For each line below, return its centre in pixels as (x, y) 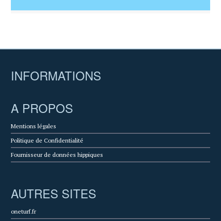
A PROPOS (42, 108)
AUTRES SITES (54, 193)
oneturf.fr (24, 211)
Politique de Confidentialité (47, 140)
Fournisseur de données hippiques (57, 154)
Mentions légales (34, 126)
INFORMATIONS (56, 75)
